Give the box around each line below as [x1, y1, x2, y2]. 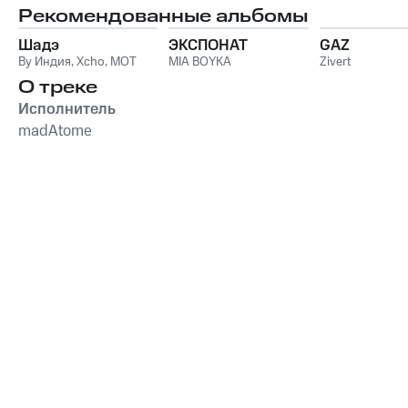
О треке [18, 75, 97, 100]
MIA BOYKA [168, 53, 232, 71]
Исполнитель [18, 98, 116, 120]
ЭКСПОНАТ [168, 35, 249, 56]
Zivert [319, 53, 351, 71]
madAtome [18, 120, 92, 142]
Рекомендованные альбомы [18, 4, 308, 29]
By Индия [18, 53, 71, 71]
